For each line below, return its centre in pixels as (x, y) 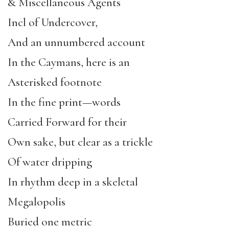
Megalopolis (37, 202)
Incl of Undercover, (53, 22)
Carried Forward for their (67, 122)
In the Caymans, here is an (69, 62)
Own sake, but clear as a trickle (80, 142)
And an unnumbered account (76, 42)
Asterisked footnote (55, 82)
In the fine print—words (64, 102)
